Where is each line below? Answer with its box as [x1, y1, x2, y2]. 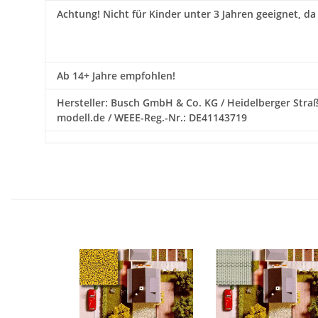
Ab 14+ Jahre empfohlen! [57, 69, 175, 83]
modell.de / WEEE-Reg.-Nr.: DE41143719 [57, 111, 247, 125]
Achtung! [57, 7, 100, 21]
